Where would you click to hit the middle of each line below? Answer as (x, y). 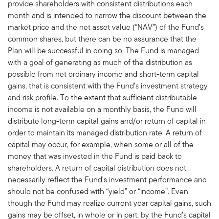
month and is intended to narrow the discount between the (107, 15)
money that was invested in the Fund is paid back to (95, 156)
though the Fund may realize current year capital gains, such (109, 203)
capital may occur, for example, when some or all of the (101, 144)
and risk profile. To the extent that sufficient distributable (102, 98)
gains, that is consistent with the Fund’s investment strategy (108, 86)
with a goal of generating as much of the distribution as (100, 62)
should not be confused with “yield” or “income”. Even (98, 191)
